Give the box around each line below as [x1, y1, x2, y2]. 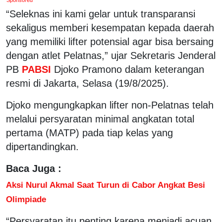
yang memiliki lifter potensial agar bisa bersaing [6, 36, 214, 47]
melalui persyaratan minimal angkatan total [6, 113, 194, 124]
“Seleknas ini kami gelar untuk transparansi [6, 8, 195, 19]
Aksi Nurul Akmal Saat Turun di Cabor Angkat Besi [6, 179, 205, 190]
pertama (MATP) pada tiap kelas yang [6, 127, 173, 138]
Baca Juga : [6, 163, 61, 174]
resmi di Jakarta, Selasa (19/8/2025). [6, 77, 169, 89]
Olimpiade [6, 194, 46, 204]
